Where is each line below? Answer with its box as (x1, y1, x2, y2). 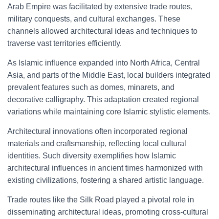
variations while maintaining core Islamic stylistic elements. (7, 108, 211, 116)
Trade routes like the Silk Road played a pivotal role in (7, 196, 194, 204)
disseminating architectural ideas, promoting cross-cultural (7, 208, 208, 216)
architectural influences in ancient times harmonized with (7, 164, 203, 172)
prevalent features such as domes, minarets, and (7, 83, 175, 91)
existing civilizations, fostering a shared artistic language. (7, 176, 204, 184)
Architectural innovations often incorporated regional (7, 127, 188, 135)
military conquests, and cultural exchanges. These (7, 15, 180, 23)
